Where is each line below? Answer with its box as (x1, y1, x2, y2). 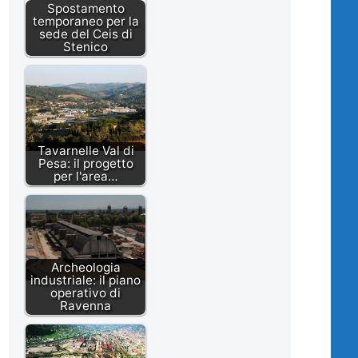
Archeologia (50, 260, 121, 276)
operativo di (50, 285, 121, 301)
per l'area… (53, 169, 118, 185)
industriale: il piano (30, 272, 141, 288)
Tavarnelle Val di (37, 143, 134, 159)
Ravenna (60, 298, 111, 314)
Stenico (63, 39, 108, 55)
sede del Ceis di (38, 26, 133, 42)
